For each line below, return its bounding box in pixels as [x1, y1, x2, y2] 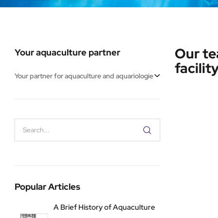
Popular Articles [15, 181, 80, 193]
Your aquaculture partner [15, 47, 120, 58]
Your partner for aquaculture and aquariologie [15, 72, 153, 81]
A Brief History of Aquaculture [54, 202, 155, 213]
